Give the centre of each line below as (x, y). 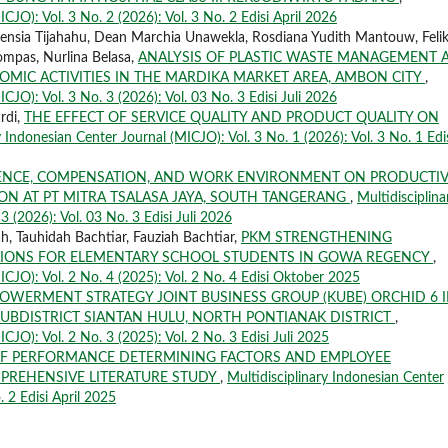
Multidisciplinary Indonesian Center (335, 378)
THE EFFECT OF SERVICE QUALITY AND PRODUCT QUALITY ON (231, 118)
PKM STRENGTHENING (316, 238)
